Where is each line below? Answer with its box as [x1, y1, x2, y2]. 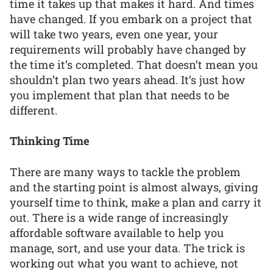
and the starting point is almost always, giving [10, 179, 258, 194]
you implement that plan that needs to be [10, 87, 229, 102]
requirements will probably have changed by [10, 41, 246, 57]
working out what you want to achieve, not [10, 255, 238, 271]
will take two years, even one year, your [10, 26, 218, 41]
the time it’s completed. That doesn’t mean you [10, 57, 258, 72]
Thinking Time [10, 133, 90, 149]
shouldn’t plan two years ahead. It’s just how [10, 72, 245, 87]
